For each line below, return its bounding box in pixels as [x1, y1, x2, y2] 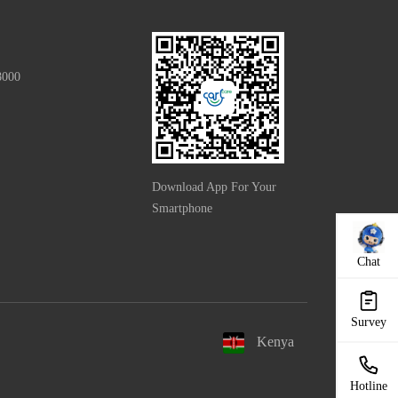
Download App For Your [151, 180, 276, 195]
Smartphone [151, 202, 212, 216]
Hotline [350, 379, 387, 393]
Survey [351, 315, 386, 329]
